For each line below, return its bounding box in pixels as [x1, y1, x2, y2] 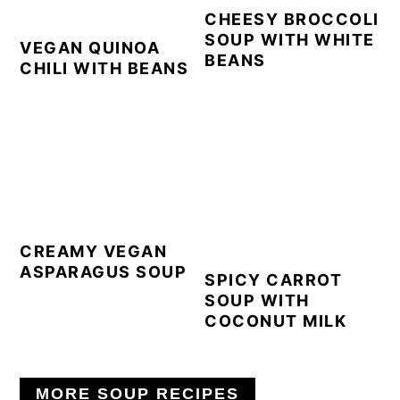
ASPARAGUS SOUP [20, 262, 187, 281]
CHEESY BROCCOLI [204, 9, 379, 29]
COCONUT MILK [204, 311, 347, 330]
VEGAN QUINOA [20, 37, 161, 57]
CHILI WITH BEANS [20, 58, 189, 78]
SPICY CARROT [204, 270, 343, 289]
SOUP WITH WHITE [204, 29, 375, 49]
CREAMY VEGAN [20, 241, 168, 261]
